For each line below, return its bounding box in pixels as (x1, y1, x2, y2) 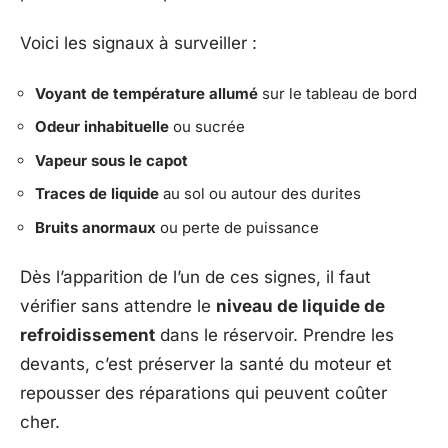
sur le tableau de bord (258, 83, 417, 103)
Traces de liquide (35, 184, 159, 203)
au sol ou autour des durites (159, 184, 361, 203)
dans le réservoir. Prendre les (155, 325, 394, 345)
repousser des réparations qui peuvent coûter (20, 383, 387, 403)
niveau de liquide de (216, 296, 385, 316)
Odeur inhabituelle (35, 117, 169, 136)
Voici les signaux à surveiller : (20, 33, 257, 53)
